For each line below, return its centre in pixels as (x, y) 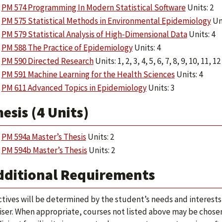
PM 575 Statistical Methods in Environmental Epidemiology (106, 21)
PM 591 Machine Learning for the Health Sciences (88, 74)
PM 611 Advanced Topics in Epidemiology (74, 88)
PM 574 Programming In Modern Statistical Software (93, 7)
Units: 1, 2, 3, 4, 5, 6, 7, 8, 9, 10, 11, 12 (157, 61)
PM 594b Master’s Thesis (44, 150)
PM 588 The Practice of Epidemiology (67, 48)
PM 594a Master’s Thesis (44, 137)
